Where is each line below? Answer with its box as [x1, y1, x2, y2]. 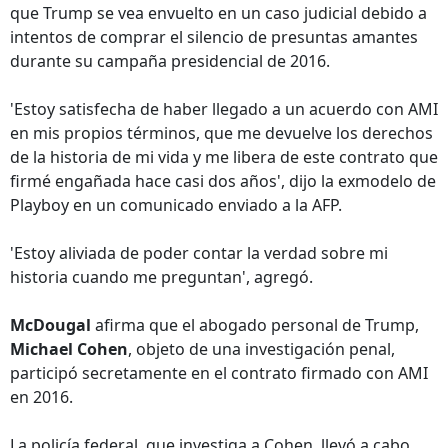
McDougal [10, 314, 91, 336]
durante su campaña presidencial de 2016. [10, 50, 330, 72]
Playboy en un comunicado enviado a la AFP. [10, 194, 342, 216]
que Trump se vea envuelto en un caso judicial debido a [10, 2, 427, 24]
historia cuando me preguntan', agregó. [10, 266, 313, 288]
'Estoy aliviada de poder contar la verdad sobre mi [10, 242, 388, 264]
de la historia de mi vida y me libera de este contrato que [10, 146, 438, 168]
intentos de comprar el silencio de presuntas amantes [10, 26, 418, 48]
